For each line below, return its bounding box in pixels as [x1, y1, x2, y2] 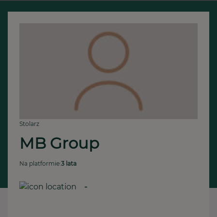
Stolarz [19, 120, 39, 127]
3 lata [61, 160, 77, 167]
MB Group [19, 134, 99, 153]
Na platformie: [19, 160, 61, 167]
